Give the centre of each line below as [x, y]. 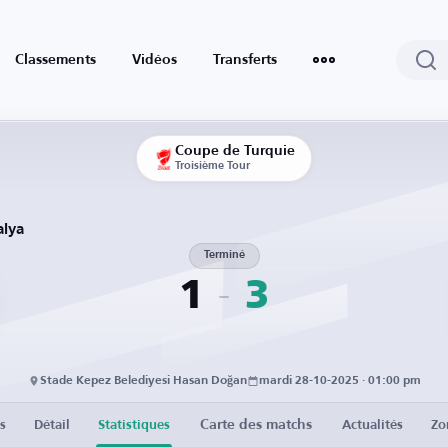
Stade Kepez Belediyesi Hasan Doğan [143, 381]
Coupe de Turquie [235, 151]
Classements [55, 60]
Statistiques [134, 425]
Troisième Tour [212, 166]
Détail [52, 425]
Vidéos [154, 60]
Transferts [245, 60]
